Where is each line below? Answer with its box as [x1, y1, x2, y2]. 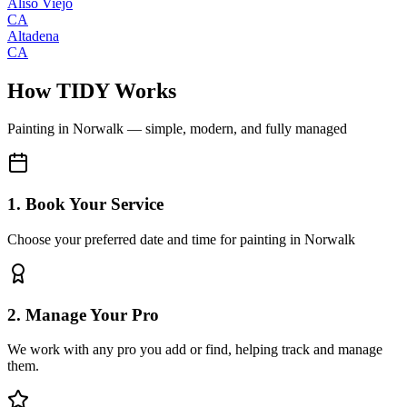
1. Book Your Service [7, 194, 164, 214]
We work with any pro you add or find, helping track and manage [7, 342, 382, 358]
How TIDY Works [7, 78, 176, 103]
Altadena [7, 27, 59, 44]
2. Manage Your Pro [7, 304, 159, 324]
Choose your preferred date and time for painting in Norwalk [7, 231, 355, 247]
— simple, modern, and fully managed [124, 121, 347, 137]
